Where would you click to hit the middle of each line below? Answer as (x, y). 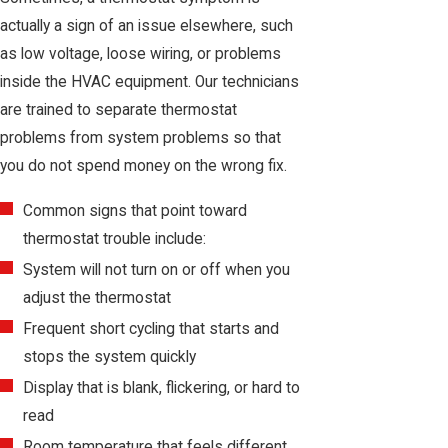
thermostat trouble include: (115, 239)
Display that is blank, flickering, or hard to (162, 388)
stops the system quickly (110, 357)
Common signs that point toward (135, 211)
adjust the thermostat (97, 298)
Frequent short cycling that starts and (151, 329)
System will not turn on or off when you (157, 270)
